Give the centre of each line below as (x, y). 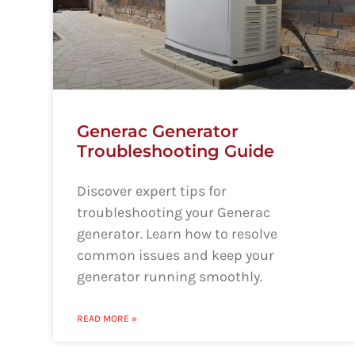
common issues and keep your (176, 255)
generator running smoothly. (170, 276)
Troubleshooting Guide (176, 151)
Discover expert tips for (152, 191)
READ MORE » (107, 318)
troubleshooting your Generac (174, 212)
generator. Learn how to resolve (177, 233)
